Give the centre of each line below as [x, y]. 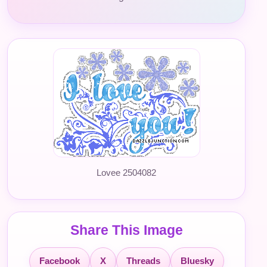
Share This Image [126, 230]
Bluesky [197, 261]
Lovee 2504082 [126, 173]
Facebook [59, 261]
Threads [143, 261]
